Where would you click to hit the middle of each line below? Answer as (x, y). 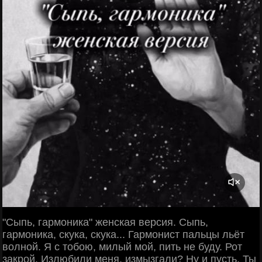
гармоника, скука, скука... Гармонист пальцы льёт (123, 235)
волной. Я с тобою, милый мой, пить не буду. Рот (122, 247)
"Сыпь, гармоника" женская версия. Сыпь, (105, 223)
